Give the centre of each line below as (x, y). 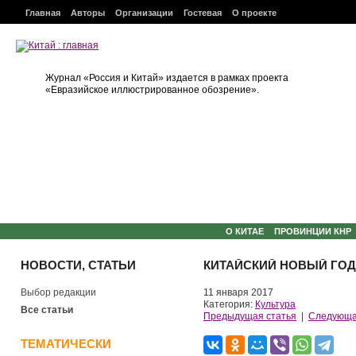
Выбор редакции (58, 292)
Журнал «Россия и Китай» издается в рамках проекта (167, 78)
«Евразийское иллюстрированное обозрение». (152, 90)
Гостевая (203, 13)
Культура (275, 304)
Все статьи (47, 310)
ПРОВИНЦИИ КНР (313, 231)
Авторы (88, 13)
